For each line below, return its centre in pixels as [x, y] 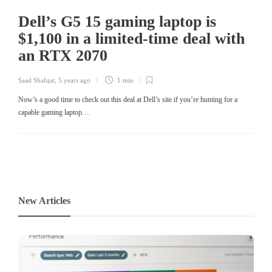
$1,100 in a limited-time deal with [131, 38]
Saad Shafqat [36, 80]
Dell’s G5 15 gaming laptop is [117, 21]
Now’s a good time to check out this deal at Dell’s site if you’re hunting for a [128, 99]
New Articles [44, 200]
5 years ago [74, 80]
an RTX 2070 [65, 55]
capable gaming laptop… [54, 112]
